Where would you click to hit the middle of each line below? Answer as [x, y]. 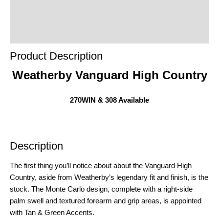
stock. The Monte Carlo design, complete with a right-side [101, 189]
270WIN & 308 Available [109, 100]
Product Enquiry [38, 15]
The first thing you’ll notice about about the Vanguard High [101, 165]
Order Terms [31, 34]
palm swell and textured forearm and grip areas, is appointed [106, 201]
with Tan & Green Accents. [52, 212]
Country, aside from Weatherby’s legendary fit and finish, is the [109, 177]
